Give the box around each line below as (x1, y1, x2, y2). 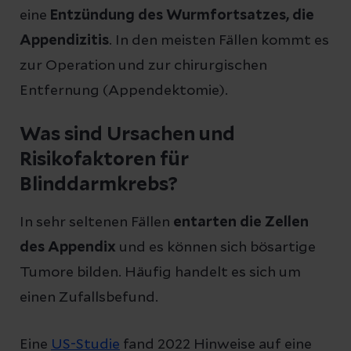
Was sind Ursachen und (20, 125, 235, 144)
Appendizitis (20, 33, 109, 48)
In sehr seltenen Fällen (20, 215, 173, 230)
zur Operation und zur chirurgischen (20, 58, 267, 73)
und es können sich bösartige (116, 240, 316, 255)
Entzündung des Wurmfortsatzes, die (50, 8, 314, 23)
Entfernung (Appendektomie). (20, 83, 228, 98)
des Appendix (20, 240, 116, 255)
